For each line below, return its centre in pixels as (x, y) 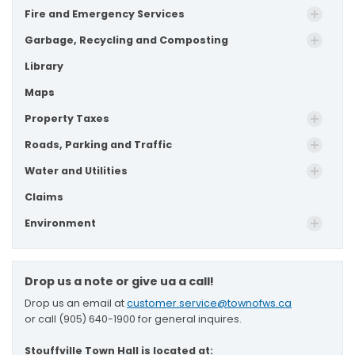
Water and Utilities (76, 171)
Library (44, 67)
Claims (44, 197)
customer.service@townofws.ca (209, 303)
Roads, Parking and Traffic (98, 145)
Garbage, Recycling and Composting (126, 40)
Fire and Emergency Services (105, 14)
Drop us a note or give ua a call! (119, 282)
